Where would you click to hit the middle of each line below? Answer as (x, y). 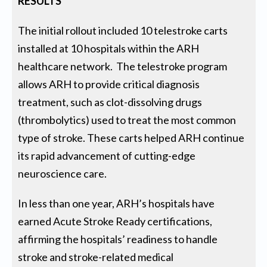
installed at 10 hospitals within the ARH (109, 49)
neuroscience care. (64, 174)
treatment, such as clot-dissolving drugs (110, 102)
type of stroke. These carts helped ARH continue (131, 138)
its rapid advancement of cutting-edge (107, 156)
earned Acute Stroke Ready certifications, (115, 221)
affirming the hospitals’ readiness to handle (118, 239)
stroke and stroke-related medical (96, 257)
